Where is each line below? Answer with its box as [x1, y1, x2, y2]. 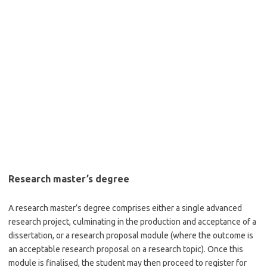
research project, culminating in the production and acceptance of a [8, 217, 256, 226]
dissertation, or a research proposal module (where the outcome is [8, 231, 253, 240]
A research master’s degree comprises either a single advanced [8, 203, 242, 213]
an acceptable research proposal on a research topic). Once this [8, 244, 243, 254]
